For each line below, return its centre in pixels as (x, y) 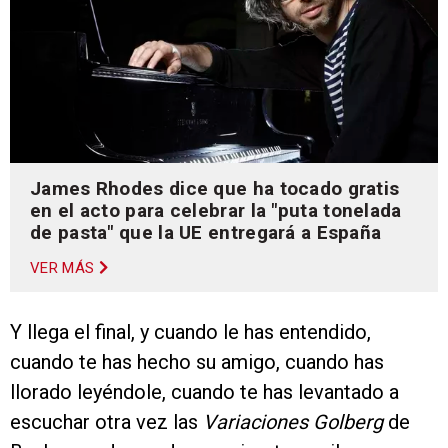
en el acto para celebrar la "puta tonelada (216, 211)
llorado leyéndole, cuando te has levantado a (204, 392)
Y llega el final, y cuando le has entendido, (190, 332)
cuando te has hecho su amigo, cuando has (197, 362)
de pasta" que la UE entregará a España (206, 233)
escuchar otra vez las (106, 422)
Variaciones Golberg (293, 422)
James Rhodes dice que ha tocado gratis (215, 189)
